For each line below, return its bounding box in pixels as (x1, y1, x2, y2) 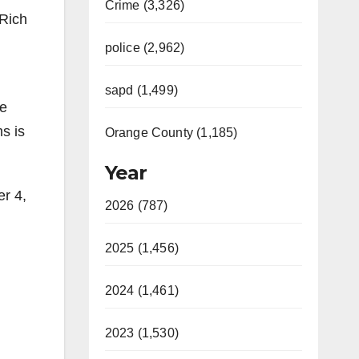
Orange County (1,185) (104, 126, 238, 139)
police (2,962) (104, 41, 185, 54)
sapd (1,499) (104, 83, 178, 97)
